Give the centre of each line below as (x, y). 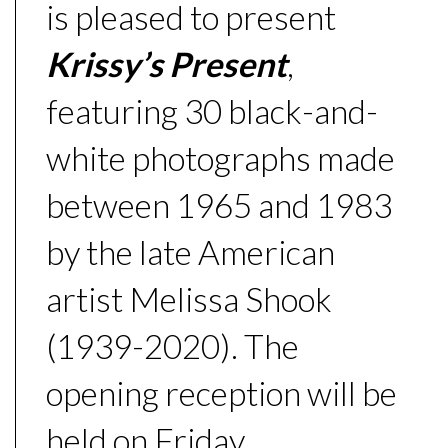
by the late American (190, 252)
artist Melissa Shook (189, 299)
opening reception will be (221, 393)
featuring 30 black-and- (212, 111)
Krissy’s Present (166, 64)
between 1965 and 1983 (219, 205)
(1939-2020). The (172, 346)
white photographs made (220, 158)
